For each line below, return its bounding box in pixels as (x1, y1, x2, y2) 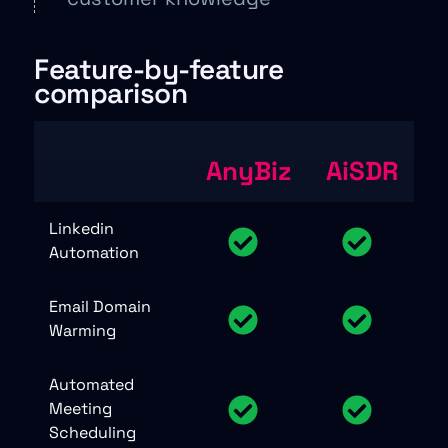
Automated (49, 373, 134, 395)
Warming (49, 319, 116, 341)
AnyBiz (205, 153, 291, 188)
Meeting (49, 397, 112, 419)
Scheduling (49, 421, 136, 443)
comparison (34, 74, 187, 111)
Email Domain (49, 295, 151, 317)
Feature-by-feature (34, 50, 283, 87)
